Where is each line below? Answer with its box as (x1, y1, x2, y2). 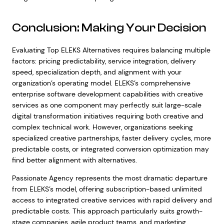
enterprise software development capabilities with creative (11, 89, 203, 98)
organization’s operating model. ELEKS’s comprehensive (11, 78, 190, 87)
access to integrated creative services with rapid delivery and (11, 195, 212, 204)
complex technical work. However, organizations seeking (11, 122, 193, 131)
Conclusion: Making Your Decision (11, 21, 206, 34)
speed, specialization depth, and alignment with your (11, 67, 181, 76)
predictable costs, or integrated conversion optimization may (11, 144, 209, 153)
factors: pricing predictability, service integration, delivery (11, 56, 196, 65)
